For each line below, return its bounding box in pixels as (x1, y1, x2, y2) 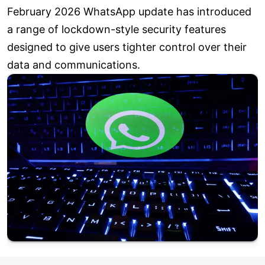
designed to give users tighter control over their (7, 41, 247, 54)
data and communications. (7, 59, 140, 72)
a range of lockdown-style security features (7, 23, 226, 36)
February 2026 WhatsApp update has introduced (7, 5, 251, 18)
